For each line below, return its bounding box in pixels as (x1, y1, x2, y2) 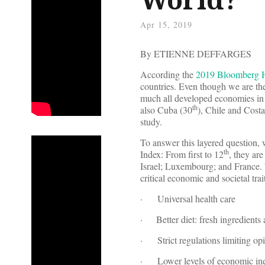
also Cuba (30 (140, 104, 192, 117)
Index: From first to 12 (140, 148, 224, 161)
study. (140, 115, 162, 128)
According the (140, 68, 196, 81)
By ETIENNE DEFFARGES (140, 47, 251, 60)
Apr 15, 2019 (140, 19, 192, 31)
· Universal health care (140, 192, 235, 205)
